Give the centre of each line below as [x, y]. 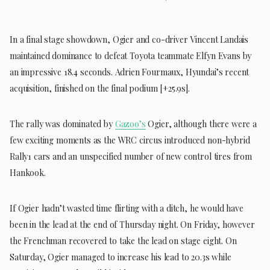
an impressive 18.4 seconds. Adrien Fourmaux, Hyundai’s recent [130, 72]
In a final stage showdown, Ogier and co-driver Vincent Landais [129, 40]
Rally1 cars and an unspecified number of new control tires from [131, 157]
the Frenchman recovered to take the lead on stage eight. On [123, 241]
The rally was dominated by [62, 124]
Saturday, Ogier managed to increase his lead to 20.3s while [121, 257]
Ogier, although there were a [201, 124]
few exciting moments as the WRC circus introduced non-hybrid [130, 140]
